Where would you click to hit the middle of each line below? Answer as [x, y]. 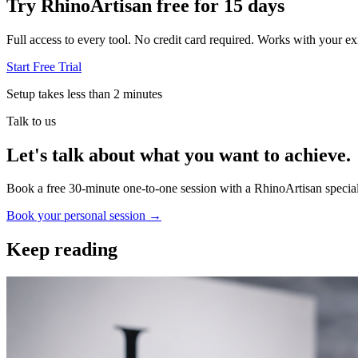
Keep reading [62, 250]
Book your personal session [78, 216]
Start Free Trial [44, 66]
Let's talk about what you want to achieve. [179, 155]
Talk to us [31, 121]
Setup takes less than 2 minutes [84, 93]
